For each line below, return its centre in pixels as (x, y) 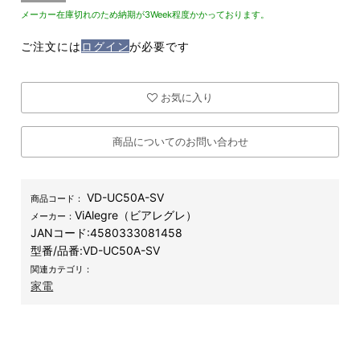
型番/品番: (57, 251)
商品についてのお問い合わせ (180, 141)
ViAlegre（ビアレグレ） (136, 215)
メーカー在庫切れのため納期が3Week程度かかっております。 (145, 14)
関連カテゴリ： (62, 270)
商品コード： (57, 199)
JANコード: (61, 233)
